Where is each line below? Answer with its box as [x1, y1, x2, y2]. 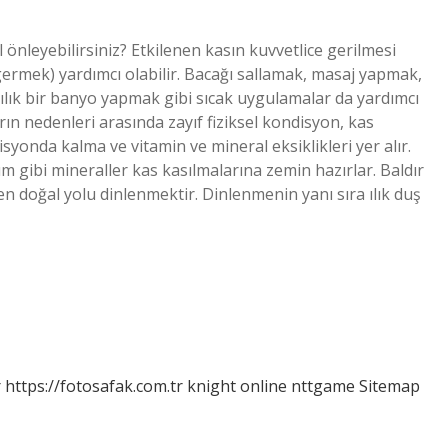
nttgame [291, 375, 355, 397]
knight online [187, 375, 287, 397]
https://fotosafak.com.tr [5, 375, 183, 397]
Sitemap [359, 375, 420, 397]
